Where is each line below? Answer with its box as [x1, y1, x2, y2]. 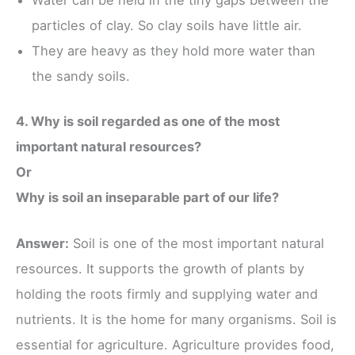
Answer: [16, 235, 69, 251]
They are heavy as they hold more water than [32, 43, 315, 59]
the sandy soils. [32, 68, 130, 85]
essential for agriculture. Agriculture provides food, [16, 336, 334, 353]
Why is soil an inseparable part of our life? [16, 189, 279, 205]
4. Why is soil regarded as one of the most [16, 113, 280, 129]
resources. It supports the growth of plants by [16, 260, 304, 277]
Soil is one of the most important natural [69, 235, 324, 251]
